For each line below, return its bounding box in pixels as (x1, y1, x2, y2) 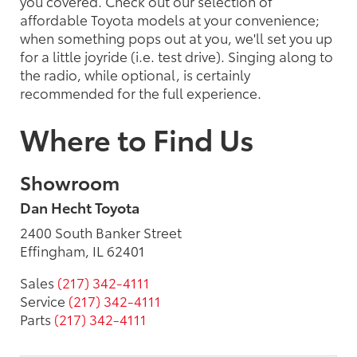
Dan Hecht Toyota (20, 197, 139, 218)
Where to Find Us (20, 118, 254, 159)
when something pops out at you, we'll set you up (20, 27, 332, 47)
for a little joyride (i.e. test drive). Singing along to (20, 45, 333, 65)
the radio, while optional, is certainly (20, 64, 250, 84)
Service (20, 291, 65, 311)
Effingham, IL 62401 (20, 241, 145, 261)
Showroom (20, 168, 120, 196)
